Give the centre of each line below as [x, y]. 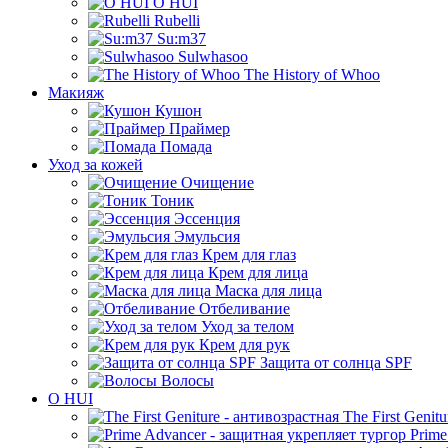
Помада [184, 146]
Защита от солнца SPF [334, 362]
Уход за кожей [95, 164]
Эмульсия [205, 236]
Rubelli [175, 20]
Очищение [215, 182]
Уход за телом [245, 326]
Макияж [76, 92]
